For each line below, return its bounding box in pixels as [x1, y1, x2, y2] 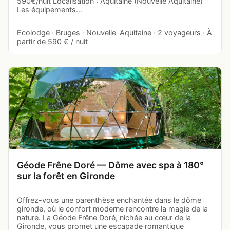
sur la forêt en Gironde [17, 170, 115, 181]
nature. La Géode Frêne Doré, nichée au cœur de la [17, 213, 191, 222]
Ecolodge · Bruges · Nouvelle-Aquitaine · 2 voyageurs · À [17, 28, 212, 37]
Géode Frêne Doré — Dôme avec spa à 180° [17, 159, 204, 170]
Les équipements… [17, 5, 82, 14]
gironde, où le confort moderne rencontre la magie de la [17, 204, 208, 213]
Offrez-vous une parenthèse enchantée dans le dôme [17, 195, 201, 204]
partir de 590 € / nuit [17, 36, 88, 46]
